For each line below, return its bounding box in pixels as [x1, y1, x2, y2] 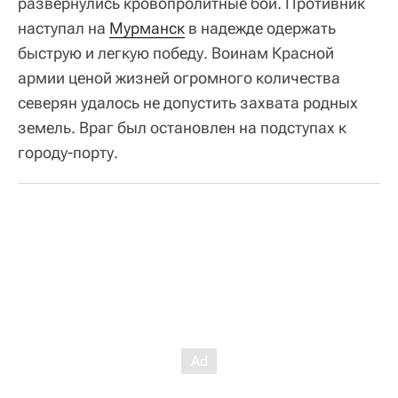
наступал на [18, 19, 109, 37]
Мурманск [109, 19, 185, 37]
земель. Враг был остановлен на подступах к [18, 118, 346, 137]
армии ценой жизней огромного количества [18, 68, 340, 87]
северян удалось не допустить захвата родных [18, 93, 358, 112]
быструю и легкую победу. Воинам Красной [18, 44, 334, 62]
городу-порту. [18, 143, 118, 162]
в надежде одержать [185, 19, 336, 37]
